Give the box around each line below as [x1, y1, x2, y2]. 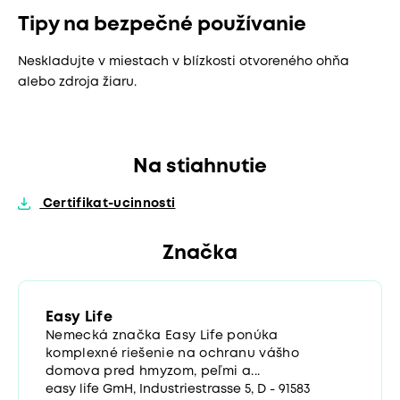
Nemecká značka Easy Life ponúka [46, 329, 279, 341]
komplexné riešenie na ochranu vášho [46, 347, 299, 359]
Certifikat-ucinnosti [39, 197, 176, 209]
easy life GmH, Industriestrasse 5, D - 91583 [46, 383, 310, 395]
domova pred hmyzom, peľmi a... [46, 365, 261, 377]
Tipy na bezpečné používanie [18, 15, 306, 34]
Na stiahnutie [133, 157, 267, 176]
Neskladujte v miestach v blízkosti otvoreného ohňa [18, 55, 349, 67]
